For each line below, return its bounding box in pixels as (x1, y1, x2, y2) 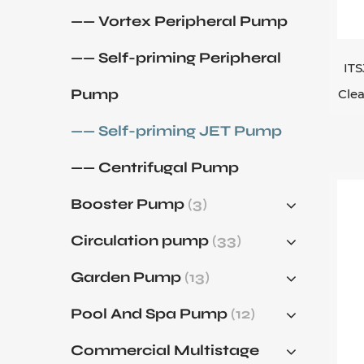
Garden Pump (71, 268, 184, 286)
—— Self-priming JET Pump (71, 122, 282, 140)
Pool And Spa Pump (71, 305, 231, 323)
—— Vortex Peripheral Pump (71, 12, 288, 30)
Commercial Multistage (71, 341, 259, 359)
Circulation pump (71, 232, 212, 249)
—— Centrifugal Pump (71, 158, 239, 176)
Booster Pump (71, 195, 188, 213)
